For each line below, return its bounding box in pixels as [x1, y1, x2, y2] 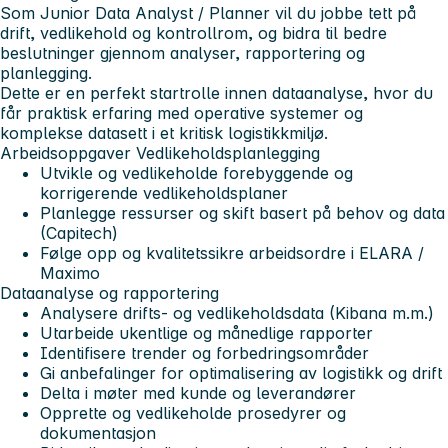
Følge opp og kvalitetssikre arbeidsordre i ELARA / [40, 243, 424, 264]
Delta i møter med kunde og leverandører [40, 383, 356, 404]
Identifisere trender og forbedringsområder [40, 343, 369, 364]
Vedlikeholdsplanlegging [136, 143, 320, 164]
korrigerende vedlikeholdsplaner [40, 183, 288, 204]
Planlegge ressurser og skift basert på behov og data [40, 203, 445, 224]
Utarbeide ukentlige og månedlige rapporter [40, 323, 373, 344]
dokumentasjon [40, 423, 156, 444]
